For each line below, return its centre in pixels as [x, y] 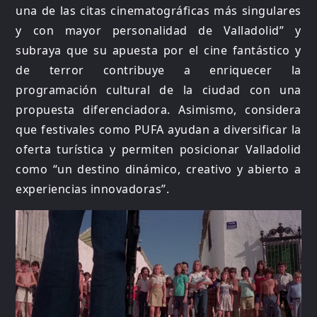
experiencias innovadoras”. [93, 189]
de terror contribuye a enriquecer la [158, 70]
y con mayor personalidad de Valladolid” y [158, 30]
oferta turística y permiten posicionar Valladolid [158, 149]
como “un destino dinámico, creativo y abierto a [158, 169]
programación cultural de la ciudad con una [158, 90]
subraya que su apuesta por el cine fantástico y [158, 50]
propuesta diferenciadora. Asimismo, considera [158, 109]
